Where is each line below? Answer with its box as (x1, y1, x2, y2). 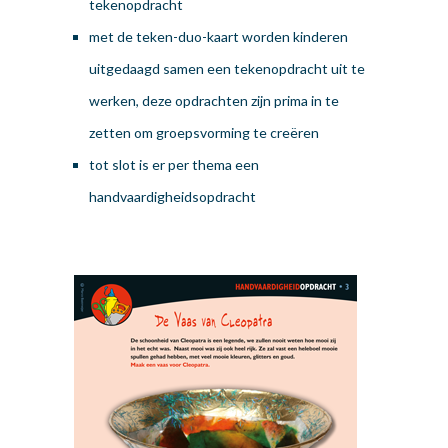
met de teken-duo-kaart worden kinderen (89, 28, 348, 46)
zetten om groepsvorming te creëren (89, 124, 319, 142)
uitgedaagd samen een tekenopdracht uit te (89, 60, 365, 78)
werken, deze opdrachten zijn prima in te (89, 92, 339, 110)
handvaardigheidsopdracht (89, 188, 256, 206)
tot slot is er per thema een (89, 156, 259, 174)
